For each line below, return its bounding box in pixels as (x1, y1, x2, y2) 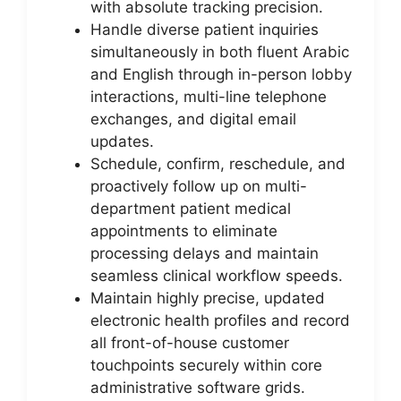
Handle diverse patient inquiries (90, 20, 319, 38)
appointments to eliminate (90, 221, 277, 240)
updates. (90, 132, 154, 150)
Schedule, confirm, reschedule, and (90, 154, 346, 173)
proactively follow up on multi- (90, 176, 307, 195)
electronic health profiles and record (90, 311, 350, 329)
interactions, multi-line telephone (90, 87, 327, 106)
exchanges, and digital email (90, 109, 296, 128)
